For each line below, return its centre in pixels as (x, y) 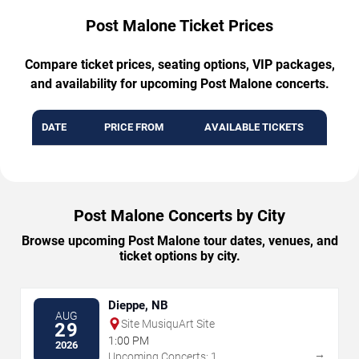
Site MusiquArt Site (168, 323)
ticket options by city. (179, 256)
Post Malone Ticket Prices (179, 25)
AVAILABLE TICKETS (254, 127)
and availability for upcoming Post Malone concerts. (179, 83)
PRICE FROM (133, 127)
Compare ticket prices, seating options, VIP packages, (179, 64)
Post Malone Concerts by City (179, 215)
